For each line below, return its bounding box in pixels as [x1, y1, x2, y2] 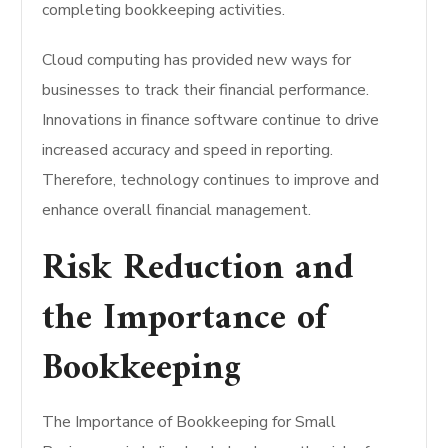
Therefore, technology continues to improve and [42, 169, 380, 191]
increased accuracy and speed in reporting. [42, 139, 334, 161]
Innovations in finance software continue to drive [42, 109, 380, 131]
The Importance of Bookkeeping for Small [42, 411, 337, 433]
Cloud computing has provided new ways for [42, 49, 352, 71]
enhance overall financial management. [42, 199, 312, 221]
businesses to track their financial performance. [42, 79, 370, 101]
